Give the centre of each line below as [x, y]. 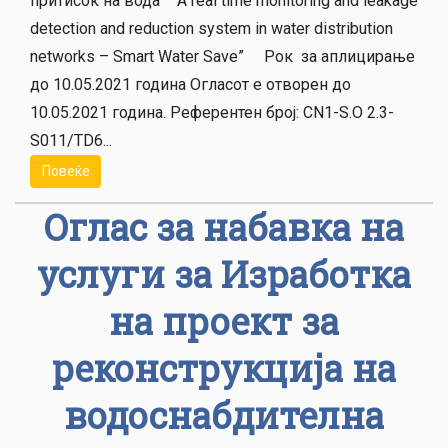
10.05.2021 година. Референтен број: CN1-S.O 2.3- [212, 112]
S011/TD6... [71, 140]
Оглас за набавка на [224, 227]
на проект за [224, 321]
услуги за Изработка [224, 274]
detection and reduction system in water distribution [211, 28]
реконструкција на [224, 368]
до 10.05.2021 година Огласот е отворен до [190, 84]
